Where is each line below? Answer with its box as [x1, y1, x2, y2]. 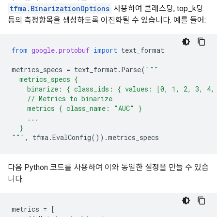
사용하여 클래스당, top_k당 [111, 4, 203, 13]
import [93, 46, 117, 55]
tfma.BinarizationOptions [10, 4, 109, 13]
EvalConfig [52, 133, 91, 142]
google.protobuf [31, 46, 90, 55]
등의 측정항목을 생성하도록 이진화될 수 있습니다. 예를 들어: [8, 15, 206, 25]
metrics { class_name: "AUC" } [12, 104, 142, 113]
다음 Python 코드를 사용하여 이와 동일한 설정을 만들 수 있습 [8, 163, 209, 172]
